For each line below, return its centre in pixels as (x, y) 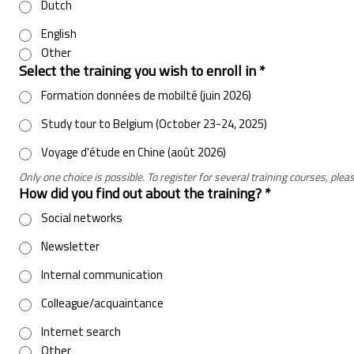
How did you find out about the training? (140, 194)
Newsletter (70, 247)
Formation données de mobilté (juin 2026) (146, 96)
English (59, 35)
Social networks (82, 219)
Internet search (81, 333)
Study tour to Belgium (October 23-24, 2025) (154, 125)
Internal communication (102, 276)
